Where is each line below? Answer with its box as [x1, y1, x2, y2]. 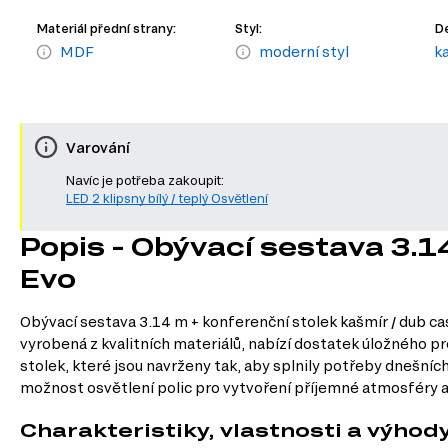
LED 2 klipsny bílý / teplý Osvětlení [66, 191, 268, 206]
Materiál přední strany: [36, 21, 176, 36]
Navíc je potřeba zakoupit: [66, 173, 224, 188]
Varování [66, 138, 130, 156]
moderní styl [259, 43, 350, 61]
